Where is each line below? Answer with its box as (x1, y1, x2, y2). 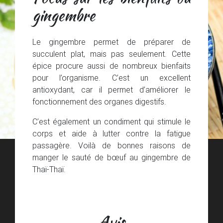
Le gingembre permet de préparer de (32, 36, 191, 47)
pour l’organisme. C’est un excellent (32, 72, 191, 83)
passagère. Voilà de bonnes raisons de (32, 140, 191, 150)
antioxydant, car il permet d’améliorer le (32, 84, 191, 95)
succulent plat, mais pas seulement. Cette (32, 48, 191, 59)
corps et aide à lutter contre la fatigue (32, 128, 191, 138)
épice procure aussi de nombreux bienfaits (32, 60, 191, 71)
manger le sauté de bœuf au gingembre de (32, 152, 191, 162)
